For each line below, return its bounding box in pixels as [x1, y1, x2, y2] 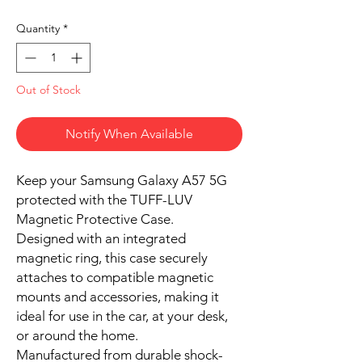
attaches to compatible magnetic [16, 268, 213, 285]
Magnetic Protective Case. [16, 210, 174, 227]
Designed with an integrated [16, 229, 186, 246]
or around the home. [16, 326, 138, 343]
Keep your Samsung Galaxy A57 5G [16, 171, 227, 188]
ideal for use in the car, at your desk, [16, 307, 228, 324]
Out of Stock [16, 82, 81, 97]
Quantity [16, 20, 60, 36]
